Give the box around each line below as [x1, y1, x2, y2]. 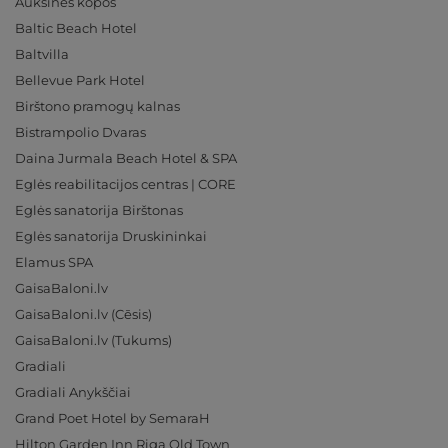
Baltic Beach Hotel [15, 20, 137, 36]
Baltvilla [15, 46, 69, 62]
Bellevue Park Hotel [15, 72, 145, 88]
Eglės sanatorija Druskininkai [15, 228, 207, 244]
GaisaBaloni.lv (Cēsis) [15, 306, 152, 322]
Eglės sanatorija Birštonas [15, 202, 183, 218]
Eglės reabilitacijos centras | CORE [15, 176, 236, 192]
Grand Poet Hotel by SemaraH [15, 410, 210, 426]
